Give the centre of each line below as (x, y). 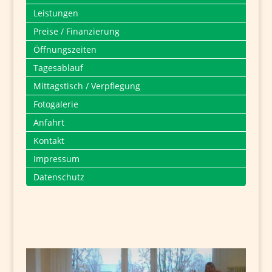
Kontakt (49, 141)
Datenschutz (59, 177)
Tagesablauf (58, 68)
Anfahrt (49, 122)
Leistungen (56, 13)
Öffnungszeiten (65, 49)
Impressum (56, 159)
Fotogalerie (56, 104)
